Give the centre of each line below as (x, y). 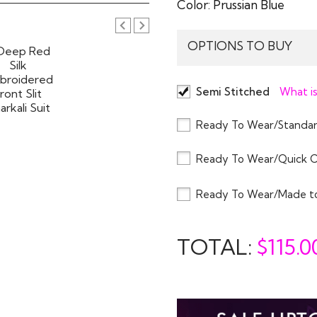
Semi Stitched (233, 92)
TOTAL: (217, 247)
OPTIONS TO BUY (240, 46)
